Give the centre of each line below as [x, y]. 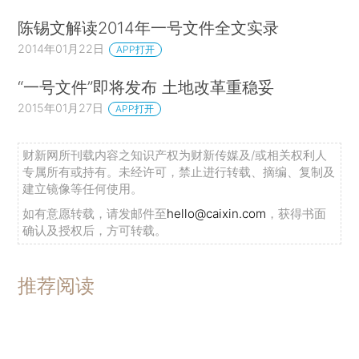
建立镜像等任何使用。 [83, 188]
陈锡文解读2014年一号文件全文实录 [149, 27]
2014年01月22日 [61, 48]
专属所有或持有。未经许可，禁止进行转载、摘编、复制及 [179, 171]
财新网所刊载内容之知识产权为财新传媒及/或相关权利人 [175, 155]
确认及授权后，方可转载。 [95, 230]
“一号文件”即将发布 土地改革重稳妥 [146, 87]
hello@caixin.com [217, 213]
